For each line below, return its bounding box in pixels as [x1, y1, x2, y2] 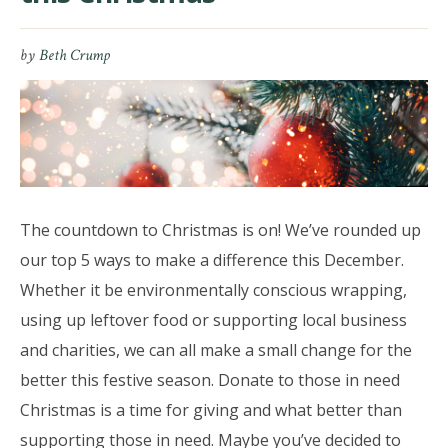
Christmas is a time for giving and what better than [19, 399, 402, 422]
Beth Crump [38, 45, 110, 67]
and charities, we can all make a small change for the [19, 339, 412, 362]
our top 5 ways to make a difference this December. [19, 249, 404, 272]
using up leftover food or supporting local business [19, 309, 407, 332]
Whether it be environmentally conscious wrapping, [19, 279, 407, 302]
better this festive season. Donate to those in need [19, 369, 400, 392]
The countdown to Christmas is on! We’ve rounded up [19, 219, 421, 242]
